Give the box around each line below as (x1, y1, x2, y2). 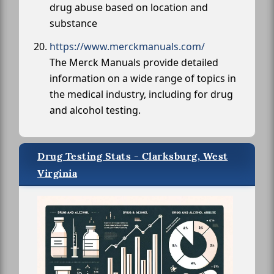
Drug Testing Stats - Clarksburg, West (37, 150, 228, 163)
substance (50, 17, 97, 31)
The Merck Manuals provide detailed (50, 56, 218, 70)
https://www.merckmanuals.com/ (50, 40, 205, 54)
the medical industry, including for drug (50, 87, 233, 102)
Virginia (37, 167, 77, 180)
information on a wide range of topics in (50, 72, 236, 86)
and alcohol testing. (50, 103, 141, 117)
